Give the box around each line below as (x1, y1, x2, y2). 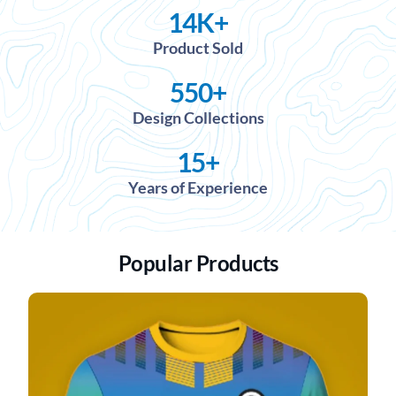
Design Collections (132, 107, 264, 127)
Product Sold (153, 37, 243, 57)
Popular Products (118, 250, 278, 277)
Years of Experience (128, 177, 268, 197)
